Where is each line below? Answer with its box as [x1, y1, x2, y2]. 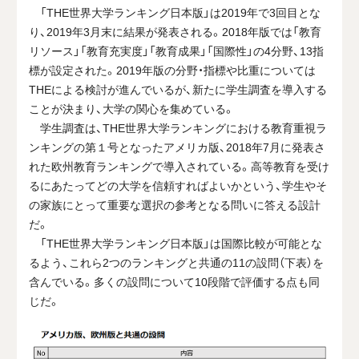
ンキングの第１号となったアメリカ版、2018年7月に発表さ [29, 138, 326, 155]
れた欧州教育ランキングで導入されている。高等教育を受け [29, 157, 330, 174]
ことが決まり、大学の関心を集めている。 [29, 99, 236, 116]
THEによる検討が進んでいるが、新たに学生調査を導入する [29, 80, 328, 97]
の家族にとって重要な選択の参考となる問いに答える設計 [29, 196, 321, 212]
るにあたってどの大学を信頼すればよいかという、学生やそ [29, 176, 328, 193]
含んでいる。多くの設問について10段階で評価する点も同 [29, 272, 321, 289]
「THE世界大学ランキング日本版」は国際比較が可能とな [29, 234, 323, 251]
